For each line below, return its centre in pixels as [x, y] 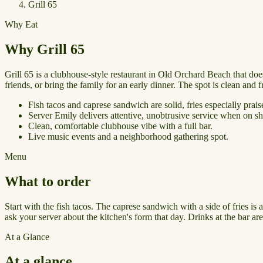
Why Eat [21, 24]
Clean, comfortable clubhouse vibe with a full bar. [120, 126]
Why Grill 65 [45, 49]
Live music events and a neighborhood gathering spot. [128, 136]
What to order [48, 181]
